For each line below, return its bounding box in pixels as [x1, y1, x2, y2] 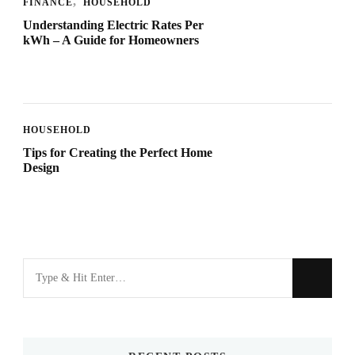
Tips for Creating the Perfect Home [23, 145, 212, 159]
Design [23, 160, 59, 174]
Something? [22, 310, 90, 326]
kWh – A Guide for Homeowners [23, 32, 199, 47]
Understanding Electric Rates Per [23, 17, 204, 32]
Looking [22, 261, 71, 277]
